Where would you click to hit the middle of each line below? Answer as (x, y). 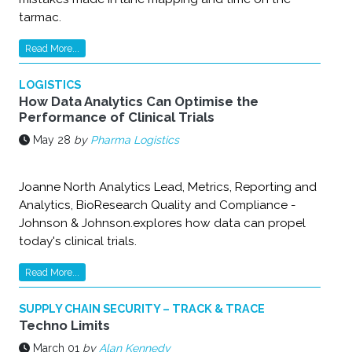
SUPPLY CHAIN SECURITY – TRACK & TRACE (142, 308)
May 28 (52, 140)
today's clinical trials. (78, 241)
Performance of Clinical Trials (117, 117)
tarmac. (40, 17)
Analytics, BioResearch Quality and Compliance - (158, 205)
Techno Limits (64, 325)
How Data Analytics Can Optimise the (139, 101)
